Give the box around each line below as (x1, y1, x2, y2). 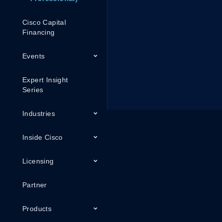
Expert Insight (22, 76, 68, 84)
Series (22, 86, 44, 94)
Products (22, 205, 52, 213)
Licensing (22, 157, 54, 165)
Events (22, 52, 45, 60)
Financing (22, 28, 55, 36)
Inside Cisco (22, 133, 63, 141)
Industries (22, 110, 55, 117)
